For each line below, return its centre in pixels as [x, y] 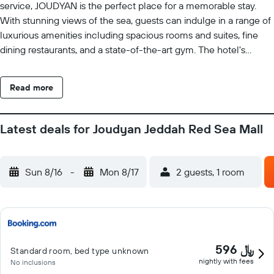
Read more [31, 87]
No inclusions [33, 262]
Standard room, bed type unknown [80, 251]
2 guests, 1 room [210, 172]
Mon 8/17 [119, 172]
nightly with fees [226, 261]
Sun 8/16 [44, 172]
